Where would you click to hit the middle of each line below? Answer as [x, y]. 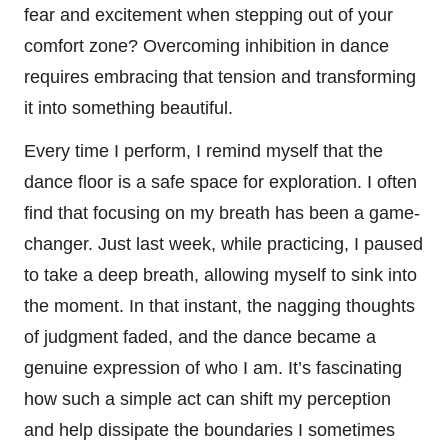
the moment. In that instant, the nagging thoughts [219, 305]
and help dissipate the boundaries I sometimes [209, 429]
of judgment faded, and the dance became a [200, 336]
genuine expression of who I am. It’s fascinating [213, 367]
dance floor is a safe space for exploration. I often [220, 181]
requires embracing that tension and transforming [220, 76]
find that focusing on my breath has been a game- [222, 212]
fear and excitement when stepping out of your [208, 14]
